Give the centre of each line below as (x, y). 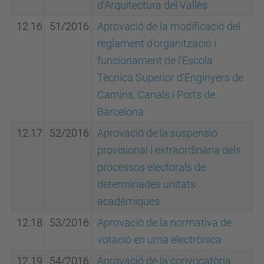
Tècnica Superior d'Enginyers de (170, 77)
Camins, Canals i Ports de (156, 95)
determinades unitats (146, 184)
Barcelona (121, 112)
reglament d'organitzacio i (157, 43)
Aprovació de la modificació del (169, 26)
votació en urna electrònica (159, 240)
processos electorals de (151, 167)
